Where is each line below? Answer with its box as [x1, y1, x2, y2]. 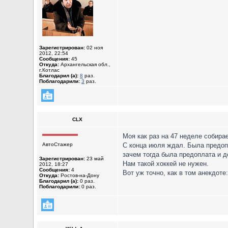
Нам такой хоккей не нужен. [123, 160, 209, 167]
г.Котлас [39, 67, 60, 73]
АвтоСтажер [42, 141, 73, 147]
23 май [85, 156, 104, 161]
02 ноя [85, 45, 103, 50]
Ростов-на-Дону [59, 173, 99, 178]
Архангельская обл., [59, 62, 110, 67]
